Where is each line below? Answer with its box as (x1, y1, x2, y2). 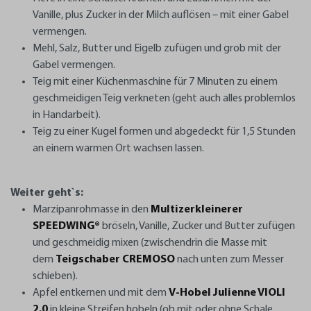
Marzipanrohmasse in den (33, 203, 151, 215)
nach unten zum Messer (175, 253, 284, 265)
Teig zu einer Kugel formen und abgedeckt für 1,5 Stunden (33, 126, 296, 137)
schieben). (33, 270, 78, 282)
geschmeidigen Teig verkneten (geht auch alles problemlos (33, 92, 296, 104)
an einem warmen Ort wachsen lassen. (33, 142, 204, 154)
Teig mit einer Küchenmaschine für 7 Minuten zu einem (33, 76, 278, 87)
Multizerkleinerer (151, 203, 243, 215)
